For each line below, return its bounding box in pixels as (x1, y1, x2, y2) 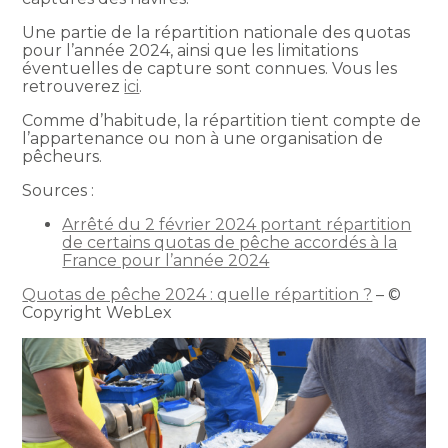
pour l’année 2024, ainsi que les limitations (22, 40, 359, 60)
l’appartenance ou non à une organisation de (22, 128, 384, 148)
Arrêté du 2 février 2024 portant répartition (62, 214, 412, 234)
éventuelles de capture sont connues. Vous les (22, 58, 398, 78)
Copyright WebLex (22, 302, 173, 322)
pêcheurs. (22, 146, 103, 166)
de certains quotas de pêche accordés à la (62, 232, 398, 252)
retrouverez (22, 76, 125, 96)
